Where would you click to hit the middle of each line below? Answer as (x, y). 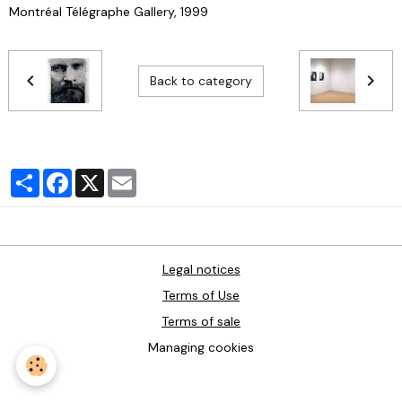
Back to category (201, 80)
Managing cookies (201, 348)
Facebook (101, 176)
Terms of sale (201, 322)
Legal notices (201, 270)
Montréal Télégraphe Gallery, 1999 (109, 12)
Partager (65, 176)
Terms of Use (201, 296)
